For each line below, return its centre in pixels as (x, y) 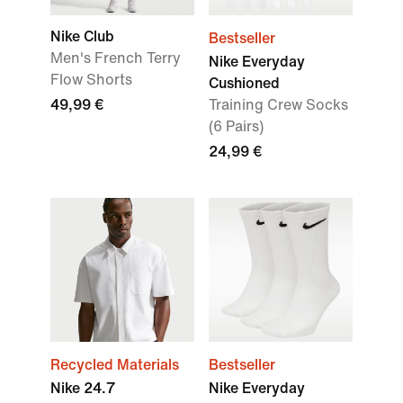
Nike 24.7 (83, 388)
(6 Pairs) (236, 126)
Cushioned (244, 83)
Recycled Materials (115, 365)
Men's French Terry (116, 58)
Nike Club (82, 36)
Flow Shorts (91, 80)
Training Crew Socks (278, 105)
